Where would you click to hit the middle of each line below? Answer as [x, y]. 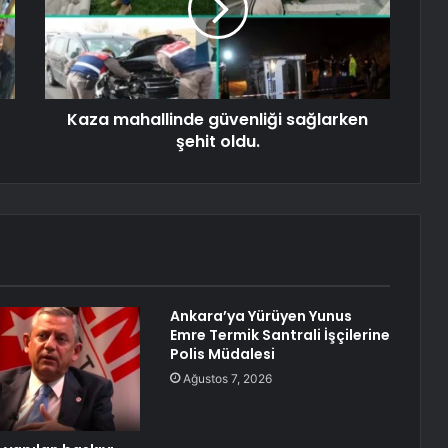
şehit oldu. [217, 142]
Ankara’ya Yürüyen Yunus [260, 316]
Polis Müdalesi [222, 354]
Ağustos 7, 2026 [227, 379]
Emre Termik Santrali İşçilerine [279, 335]
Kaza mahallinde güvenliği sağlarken [217, 120]
